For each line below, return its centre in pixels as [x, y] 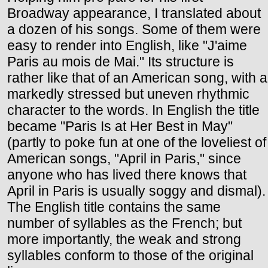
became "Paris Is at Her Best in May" [120, 126]
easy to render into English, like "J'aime [127, 45]
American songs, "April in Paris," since [124, 158]
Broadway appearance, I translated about [134, 13]
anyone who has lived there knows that [127, 174]
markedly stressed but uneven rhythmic [128, 94]
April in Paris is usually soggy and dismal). [136, 191]
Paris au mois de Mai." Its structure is [121, 61]
